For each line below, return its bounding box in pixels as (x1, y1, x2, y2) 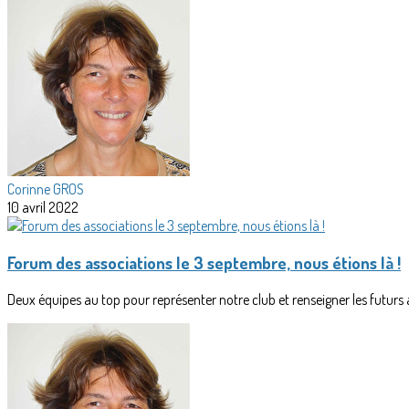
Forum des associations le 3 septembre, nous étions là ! (7, 251, 401, 273)
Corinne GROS (7, 180, 84, 199)
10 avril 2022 (7, 198, 79, 217)
